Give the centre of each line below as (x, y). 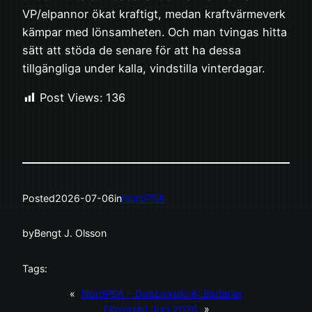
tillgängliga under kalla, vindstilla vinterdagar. (143, 69)
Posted (39, 198)
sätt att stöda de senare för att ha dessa (132, 50)
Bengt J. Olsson (70, 233)
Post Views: (71, 98)
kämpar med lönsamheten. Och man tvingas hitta (155, 32)
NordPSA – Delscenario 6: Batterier (162, 294)
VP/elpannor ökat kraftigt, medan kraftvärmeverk (154, 14)
